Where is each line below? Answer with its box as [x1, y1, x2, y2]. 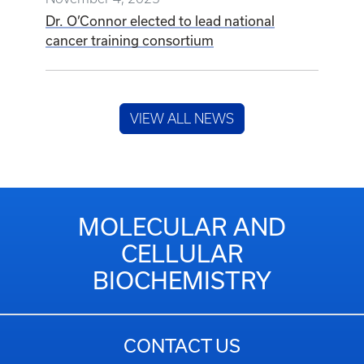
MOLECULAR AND [78, 213, 286, 241]
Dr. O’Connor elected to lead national [45, 13, 275, 29]
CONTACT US [123, 335, 240, 357]
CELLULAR [120, 240, 244, 268]
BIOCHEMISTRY [93, 266, 271, 295]
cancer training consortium [45, 32, 214, 49]
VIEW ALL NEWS [130, 111, 234, 127]
